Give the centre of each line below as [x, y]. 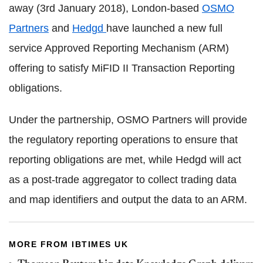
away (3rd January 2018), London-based [105, 8]
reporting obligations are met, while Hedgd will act [125, 159]
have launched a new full [164, 28]
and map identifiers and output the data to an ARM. [128, 199]
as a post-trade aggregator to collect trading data [123, 179]
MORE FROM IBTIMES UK [68, 244]
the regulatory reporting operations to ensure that [123, 139]
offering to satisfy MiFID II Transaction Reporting [122, 68]
